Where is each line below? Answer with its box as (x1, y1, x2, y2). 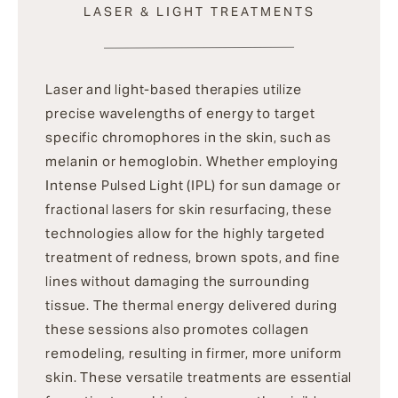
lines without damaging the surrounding (45, 273, 310, 291)
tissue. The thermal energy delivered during (45, 297, 338, 314)
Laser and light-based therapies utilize (45, 81, 302, 99)
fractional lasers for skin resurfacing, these (45, 201, 332, 219)
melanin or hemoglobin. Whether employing (45, 153, 338, 171)
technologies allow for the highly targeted (45, 225, 326, 243)
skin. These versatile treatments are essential (45, 369, 353, 386)
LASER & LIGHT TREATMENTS (83, 4, 315, 20)
